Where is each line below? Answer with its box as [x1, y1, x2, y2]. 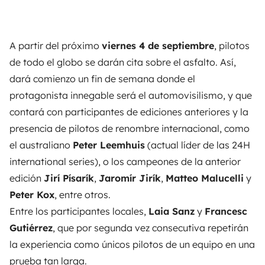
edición [9, 172, 44, 184]
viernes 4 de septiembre [102, 39, 214, 51]
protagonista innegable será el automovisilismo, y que [9, 89, 252, 101]
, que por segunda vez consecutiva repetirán [53, 221, 248, 234]
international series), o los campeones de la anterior [9, 155, 241, 167]
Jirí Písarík [44, 172, 94, 184]
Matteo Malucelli [166, 172, 244, 184]
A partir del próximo [9, 39, 102, 51]
